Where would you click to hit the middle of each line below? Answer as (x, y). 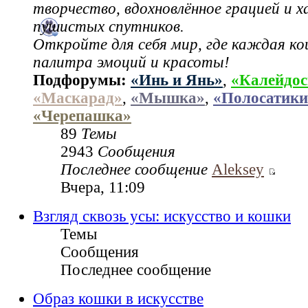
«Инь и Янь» (177, 80)
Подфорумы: (82, 80)
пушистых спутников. (109, 26)
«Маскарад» (78, 98)
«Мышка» (168, 98)
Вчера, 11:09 (103, 187)
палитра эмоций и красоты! (131, 62)
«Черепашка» (82, 115)
